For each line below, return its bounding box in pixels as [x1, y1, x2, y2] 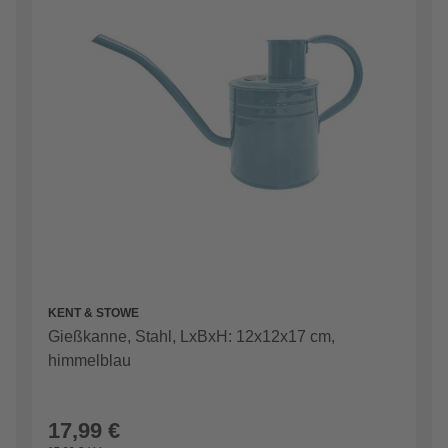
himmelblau [48, 352, 131, 370]
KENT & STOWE [48, 306, 139, 321]
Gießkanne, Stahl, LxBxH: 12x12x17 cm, [48, 328, 335, 346]
